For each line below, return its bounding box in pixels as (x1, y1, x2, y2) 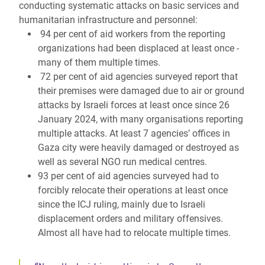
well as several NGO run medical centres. (38, 156, 207, 167)
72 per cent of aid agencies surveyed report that (38, 71, 238, 82)
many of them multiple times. (38, 57, 160, 68)
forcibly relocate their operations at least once (38, 185, 228, 196)
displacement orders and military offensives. (38, 213, 223, 224)
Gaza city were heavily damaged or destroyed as (38, 142, 239, 153)
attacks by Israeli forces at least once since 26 (38, 99, 230, 111)
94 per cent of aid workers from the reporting (38, 28, 225, 40)
